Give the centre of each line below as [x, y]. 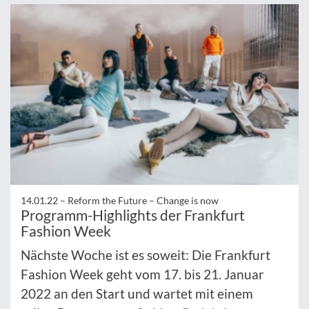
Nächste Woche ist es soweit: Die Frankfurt [146, 255]
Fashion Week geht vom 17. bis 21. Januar [142, 274]
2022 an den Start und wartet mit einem [137, 293]
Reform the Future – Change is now [143, 200]
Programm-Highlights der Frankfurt [133, 215]
